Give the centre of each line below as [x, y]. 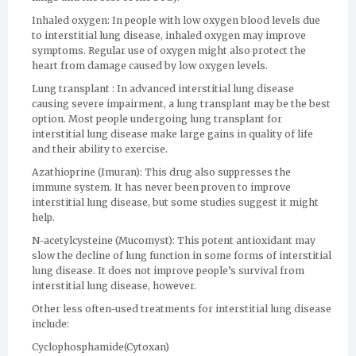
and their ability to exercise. [100, 149]
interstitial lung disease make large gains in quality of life [172, 134]
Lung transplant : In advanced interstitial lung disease [163, 89]
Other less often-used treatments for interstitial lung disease [182, 309]
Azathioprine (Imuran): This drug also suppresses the [161, 172]
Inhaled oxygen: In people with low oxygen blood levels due [176, 20]
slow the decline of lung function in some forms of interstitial [182, 255]
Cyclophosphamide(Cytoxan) [101, 347]
